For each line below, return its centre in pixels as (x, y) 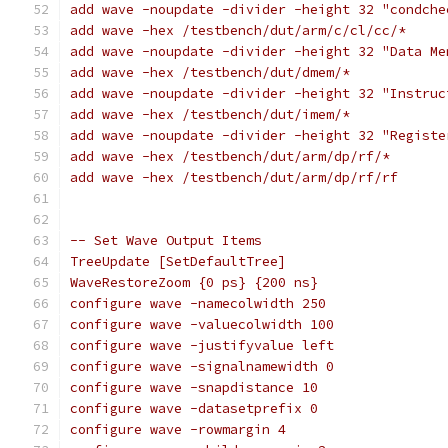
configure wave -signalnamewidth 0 (202, 366)
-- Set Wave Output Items (170, 240)
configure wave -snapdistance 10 (194, 387)
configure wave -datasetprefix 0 (194, 408)
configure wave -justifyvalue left (202, 345)
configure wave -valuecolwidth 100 (202, 324)
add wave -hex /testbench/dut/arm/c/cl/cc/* (238, 30)
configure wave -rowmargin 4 (178, 429)
